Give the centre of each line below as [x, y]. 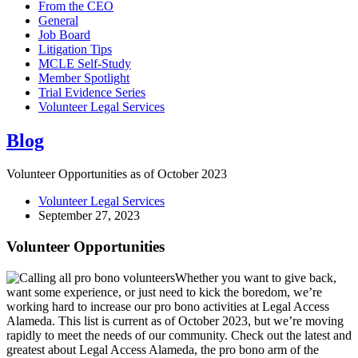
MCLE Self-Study [85, 63]
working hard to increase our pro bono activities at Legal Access [168, 306]
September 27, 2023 [89, 216]
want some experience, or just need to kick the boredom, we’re [164, 292]
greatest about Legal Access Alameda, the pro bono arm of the [163, 349]
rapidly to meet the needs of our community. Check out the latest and [179, 335]
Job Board [64, 34]
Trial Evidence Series [92, 92]
